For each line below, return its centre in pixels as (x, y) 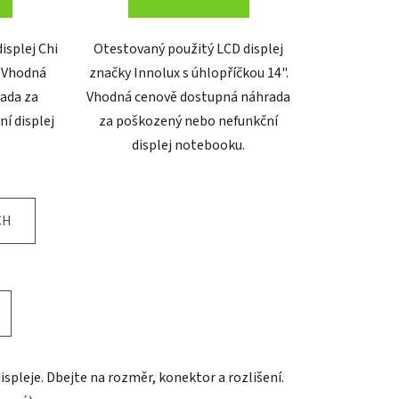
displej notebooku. (189, 145)
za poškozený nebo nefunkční (189, 121)
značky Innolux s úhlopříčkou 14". (188, 73)
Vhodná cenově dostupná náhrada (189, 97)
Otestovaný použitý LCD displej (189, 49)
